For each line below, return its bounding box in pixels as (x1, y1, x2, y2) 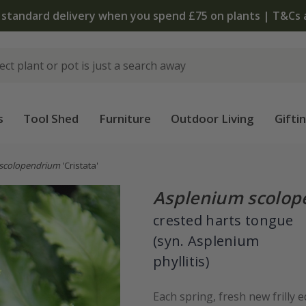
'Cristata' (60, 159, 98, 171)
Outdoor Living (171, 111, 255, 126)
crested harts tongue (153, 211, 294, 229)
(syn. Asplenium (153, 232, 260, 250)
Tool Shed (23, 111, 79, 126)
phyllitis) (153, 252, 210, 270)
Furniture (98, 111, 151, 126)
